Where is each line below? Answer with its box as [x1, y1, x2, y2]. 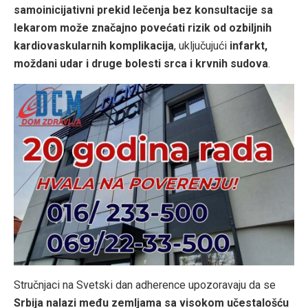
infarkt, [230, 39, 267, 53]
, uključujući [174, 39, 230, 53]
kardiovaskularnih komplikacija [14, 39, 174, 53]
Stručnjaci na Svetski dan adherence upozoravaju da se [14, 278, 276, 291]
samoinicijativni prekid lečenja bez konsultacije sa [14, 3, 273, 17]
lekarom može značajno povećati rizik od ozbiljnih [14, 21, 272, 35]
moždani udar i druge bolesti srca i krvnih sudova [14, 57, 268, 71]
